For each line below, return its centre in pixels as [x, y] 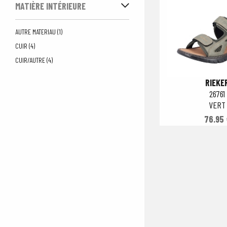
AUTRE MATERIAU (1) [39, 32]
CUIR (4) [25, 46]
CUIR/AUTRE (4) [34, 60]
